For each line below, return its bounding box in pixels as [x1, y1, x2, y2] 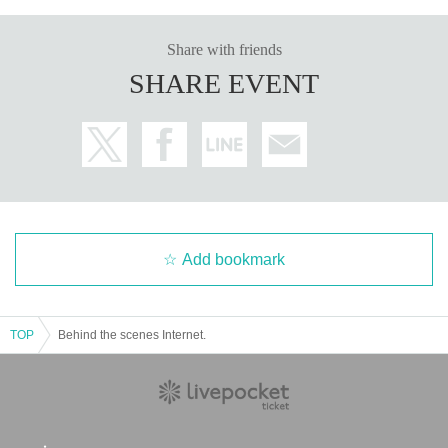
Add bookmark [182, 250, 285, 268]
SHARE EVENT [129, 67, 319, 99]
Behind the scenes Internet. [58, 327, 206, 342]
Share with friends [166, 40, 282, 58]
